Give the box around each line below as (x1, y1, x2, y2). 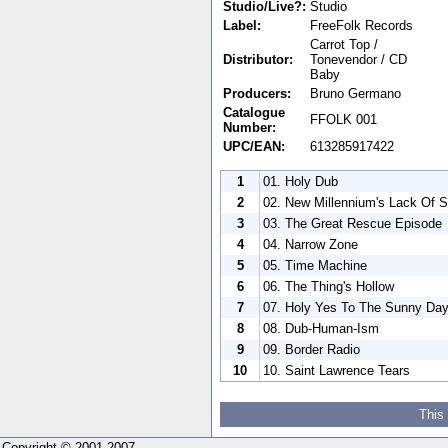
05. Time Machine (263, 257, 367, 273)
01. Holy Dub (263, 173, 338, 189)
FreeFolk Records (310, 17, 413, 33)
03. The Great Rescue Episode (263, 215, 442, 231)
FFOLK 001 (310, 111, 377, 127)
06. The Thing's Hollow (263, 278, 394, 294)
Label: (223, 17, 261, 33)
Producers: (223, 85, 291, 101)
